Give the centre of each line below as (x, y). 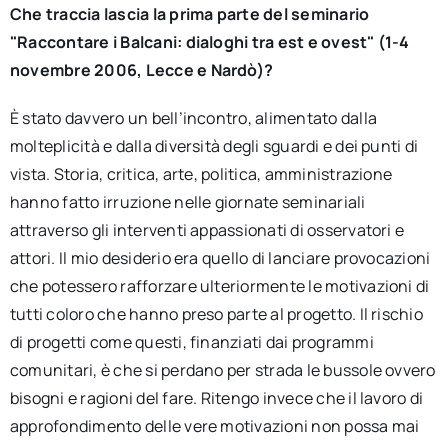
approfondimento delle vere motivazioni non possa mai (214, 426)
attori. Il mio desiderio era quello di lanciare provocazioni (220, 258)
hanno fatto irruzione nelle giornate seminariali (187, 202)
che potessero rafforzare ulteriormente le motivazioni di (219, 286)
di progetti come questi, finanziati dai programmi (191, 342)
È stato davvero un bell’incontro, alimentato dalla (193, 118)
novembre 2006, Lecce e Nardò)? (141, 70)
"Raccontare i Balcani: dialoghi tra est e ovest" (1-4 (209, 42)
